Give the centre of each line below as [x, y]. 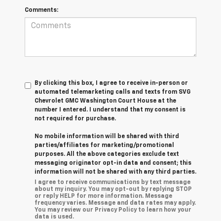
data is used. [54, 217]
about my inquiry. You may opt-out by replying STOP [113, 189]
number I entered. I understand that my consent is [110, 110]
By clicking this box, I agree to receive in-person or [111, 83]
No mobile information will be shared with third [107, 136]
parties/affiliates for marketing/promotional [104, 145]
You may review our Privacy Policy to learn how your [113, 210]
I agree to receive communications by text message [112, 182]
